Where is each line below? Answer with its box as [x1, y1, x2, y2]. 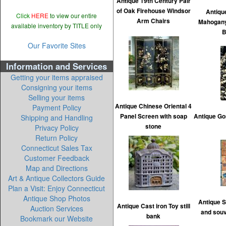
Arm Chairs [137, 17, 171, 25]
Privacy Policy [35, 123, 79, 133]
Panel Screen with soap [120, 112, 187, 121]
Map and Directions [26, 163, 88, 173]
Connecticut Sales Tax [21, 143, 92, 153]
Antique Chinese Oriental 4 [115, 102, 192, 110]
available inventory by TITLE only [11, 21, 102, 30]
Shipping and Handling [21, 112, 93, 123]
